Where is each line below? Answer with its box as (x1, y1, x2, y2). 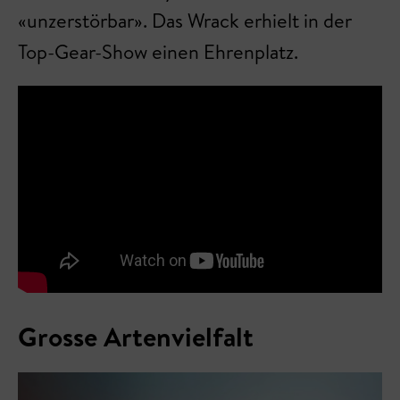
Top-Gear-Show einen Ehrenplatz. (18, 38, 298, 65)
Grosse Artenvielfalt (18, 318, 260, 356)
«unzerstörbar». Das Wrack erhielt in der (18, 7, 352, 34)
